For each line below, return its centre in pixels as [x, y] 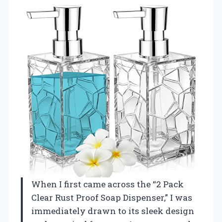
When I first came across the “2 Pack [108, 184]
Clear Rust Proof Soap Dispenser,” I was [112, 197]
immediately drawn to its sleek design [113, 211]
